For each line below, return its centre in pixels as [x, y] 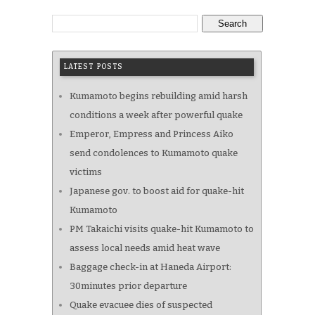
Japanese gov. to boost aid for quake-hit [157, 191]
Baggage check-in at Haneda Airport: [150, 266]
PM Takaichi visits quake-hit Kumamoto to [162, 229]
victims [86, 172]
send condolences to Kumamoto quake [154, 153]
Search [232, 23]
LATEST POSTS [94, 66]
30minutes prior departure [128, 285]
